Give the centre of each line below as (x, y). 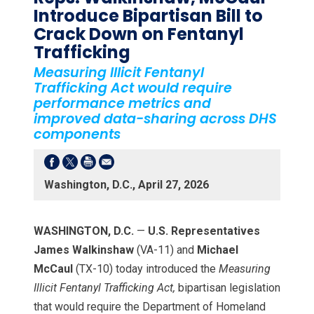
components (77, 134)
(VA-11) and (165, 250)
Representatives (216, 231)
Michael (218, 250)
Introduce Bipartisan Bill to (148, 16)
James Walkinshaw (84, 250)
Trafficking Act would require (133, 88)
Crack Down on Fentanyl (139, 34)
